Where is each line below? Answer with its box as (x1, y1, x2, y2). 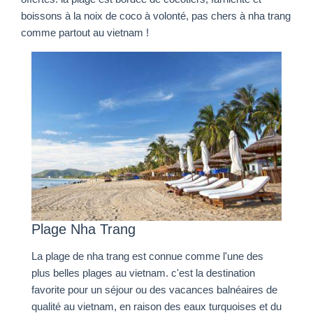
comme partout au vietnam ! (21, 27, 149, 39)
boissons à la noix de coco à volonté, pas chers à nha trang (21, 10, 291, 22)
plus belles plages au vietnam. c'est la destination (31, 267, 255, 279)
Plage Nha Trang (31, 221, 136, 237)
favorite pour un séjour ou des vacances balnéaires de (31, 284, 277, 296)
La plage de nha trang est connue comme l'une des (31, 250, 263, 262)
